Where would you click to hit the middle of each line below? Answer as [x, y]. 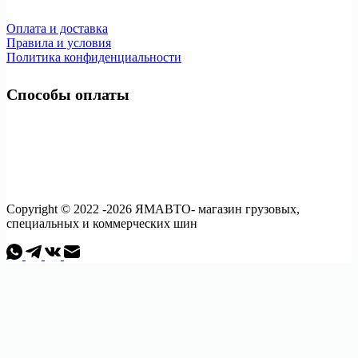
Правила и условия [59, 42]
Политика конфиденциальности [94, 57]
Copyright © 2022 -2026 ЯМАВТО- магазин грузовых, [153, 209]
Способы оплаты [68, 95]
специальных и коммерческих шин [102, 224]
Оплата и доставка [57, 28]
